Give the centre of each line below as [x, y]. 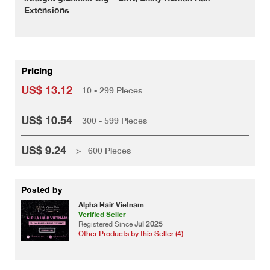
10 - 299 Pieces [112, 90]
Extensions [47, 10]
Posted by [42, 190]
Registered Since [106, 224]
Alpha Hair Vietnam [111, 205]
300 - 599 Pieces [115, 120]
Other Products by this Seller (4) [131, 234]
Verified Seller [102, 215]
